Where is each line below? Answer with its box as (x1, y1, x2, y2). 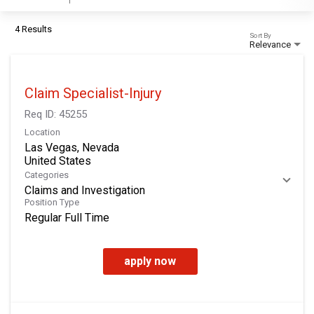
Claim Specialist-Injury (25, 84, 161, 102)
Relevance (250, 39, 291, 50)
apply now (124, 254, 176, 268)
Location (25, 126, 60, 137)
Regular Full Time (25, 210, 109, 224)
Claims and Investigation (25, 183, 145, 197)
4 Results (15, 23, 52, 34)
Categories (25, 169, 69, 180)
